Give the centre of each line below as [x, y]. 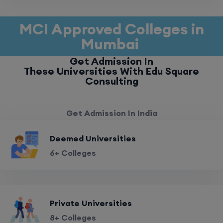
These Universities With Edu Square [111, 71]
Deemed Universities [93, 138]
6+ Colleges [73, 153]
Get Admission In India [111, 113]
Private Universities [91, 203]
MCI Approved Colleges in [111, 29]
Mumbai [111, 44]
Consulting [111, 81]
